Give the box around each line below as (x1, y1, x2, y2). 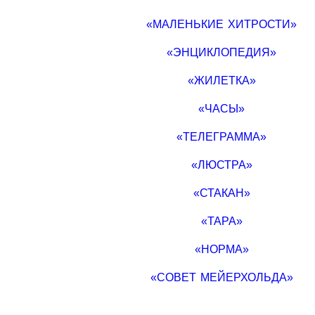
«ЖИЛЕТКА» (187, 74, 256, 86)
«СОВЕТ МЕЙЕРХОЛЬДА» (150, 271, 293, 283)
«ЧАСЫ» (198, 102, 245, 115)
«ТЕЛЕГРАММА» (176, 130, 267, 143)
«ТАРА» (200, 214, 243, 227)
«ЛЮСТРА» (191, 158, 252, 171)
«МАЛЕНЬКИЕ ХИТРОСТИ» (146, 18, 297, 30)
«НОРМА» (194, 243, 249, 255)
